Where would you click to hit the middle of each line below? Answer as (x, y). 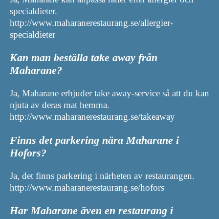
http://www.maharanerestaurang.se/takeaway (92, 117)
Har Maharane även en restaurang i (91, 211)
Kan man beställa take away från (84, 58)
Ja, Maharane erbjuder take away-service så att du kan (109, 93)
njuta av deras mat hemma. (60, 105)
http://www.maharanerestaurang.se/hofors (87, 187)
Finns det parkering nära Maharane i (94, 140)
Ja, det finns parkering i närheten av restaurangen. (102, 175)
